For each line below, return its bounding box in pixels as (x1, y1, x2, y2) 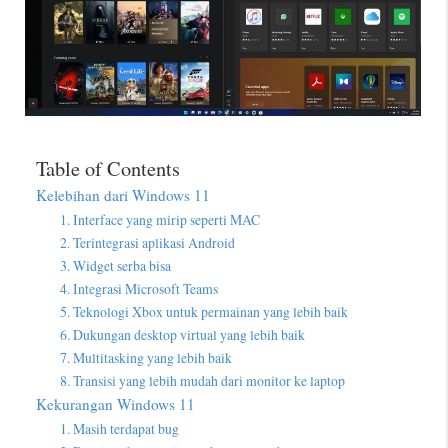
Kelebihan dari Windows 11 (36, 184, 210, 205)
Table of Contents (36, 153, 180, 182)
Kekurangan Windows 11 (36, 393, 195, 414)
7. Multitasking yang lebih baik (60, 347, 233, 367)
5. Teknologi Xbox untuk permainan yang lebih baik (60, 301, 349, 321)
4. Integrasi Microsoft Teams (60, 278, 219, 298)
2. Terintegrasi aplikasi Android (60, 232, 236, 252)
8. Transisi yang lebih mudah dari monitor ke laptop (60, 370, 346, 390)
